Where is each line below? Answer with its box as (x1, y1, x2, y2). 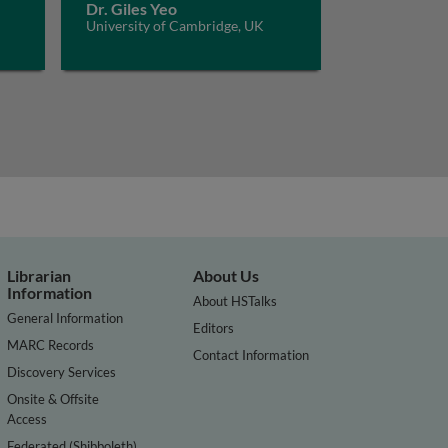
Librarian (7, 266, 72, 285)
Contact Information (193, 346, 310, 363)
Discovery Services (7, 363, 117, 380)
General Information (7, 309, 124, 326)
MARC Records (7, 336, 95, 353)
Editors (193, 319, 235, 336)
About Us (193, 266, 260, 285)
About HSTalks (193, 292, 278, 309)
